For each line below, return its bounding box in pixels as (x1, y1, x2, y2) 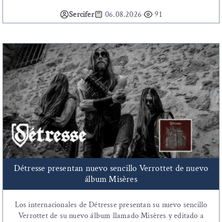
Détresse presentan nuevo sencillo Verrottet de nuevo (13, 163, 209, 174)
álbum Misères (85, 173, 137, 185)
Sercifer (69, 9, 94, 20)
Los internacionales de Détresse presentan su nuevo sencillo (14, 200, 208, 211)
